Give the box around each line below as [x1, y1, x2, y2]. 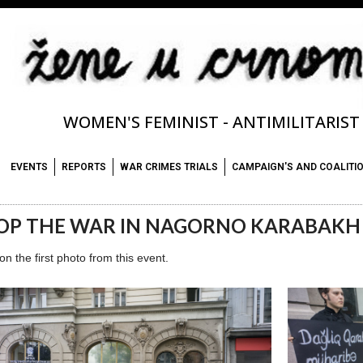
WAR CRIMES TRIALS [120, 161, 219, 173]
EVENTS [11, 161, 49, 173]
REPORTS [62, 161, 107, 173]
